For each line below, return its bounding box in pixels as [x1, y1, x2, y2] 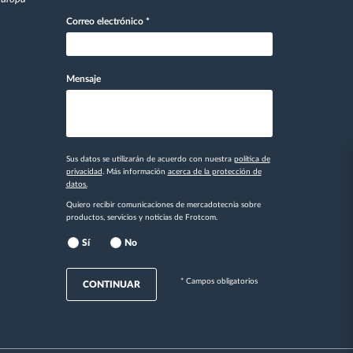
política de [233, 155, 270, 164]
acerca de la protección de [167, 168, 262, 176]
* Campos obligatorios [180, 277, 258, 286]
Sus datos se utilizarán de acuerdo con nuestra [65, 155, 234, 164]
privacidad [65, 168, 102, 176]
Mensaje [65, 74, 101, 84]
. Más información [102, 168, 168, 176]
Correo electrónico [65, 17, 146, 27]
